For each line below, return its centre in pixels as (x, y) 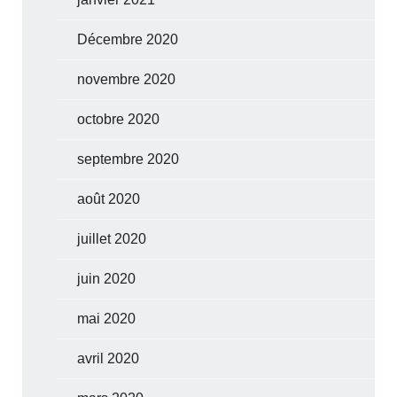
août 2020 (109, 198)
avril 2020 (109, 358)
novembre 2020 (127, 79)
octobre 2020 (119, 119)
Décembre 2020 (128, 39)
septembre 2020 (128, 159)
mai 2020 (107, 318)
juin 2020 (107, 278)
